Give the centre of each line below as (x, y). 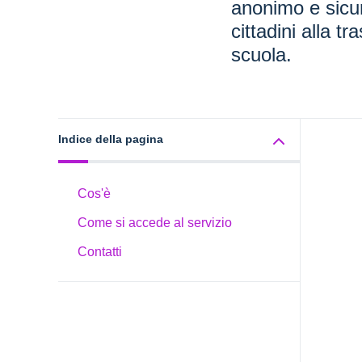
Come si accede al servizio (155, 223)
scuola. (261, 55)
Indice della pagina (111, 139)
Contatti (100, 252)
